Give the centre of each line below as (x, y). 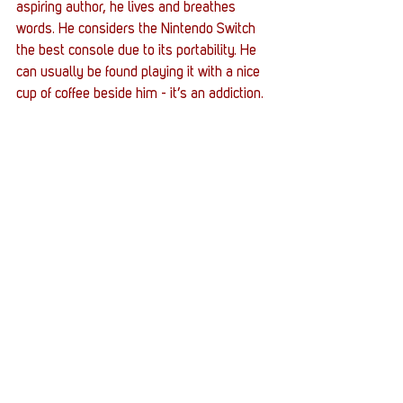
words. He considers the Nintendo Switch (138, 30)
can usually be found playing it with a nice (140, 73)
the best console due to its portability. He (138, 52)
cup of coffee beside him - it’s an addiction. (140, 95)
